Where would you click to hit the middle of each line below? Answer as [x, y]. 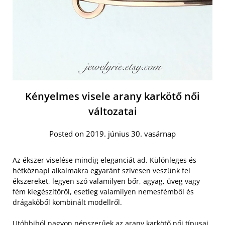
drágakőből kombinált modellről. [67, 202]
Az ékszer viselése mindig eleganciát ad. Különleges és [104, 160]
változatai [113, 111]
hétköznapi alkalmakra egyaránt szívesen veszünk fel [101, 171]
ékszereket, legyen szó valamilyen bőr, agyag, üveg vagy [106, 181]
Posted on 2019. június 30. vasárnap [113, 134]
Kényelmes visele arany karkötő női [113, 96]
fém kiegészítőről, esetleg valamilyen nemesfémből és [103, 192]
